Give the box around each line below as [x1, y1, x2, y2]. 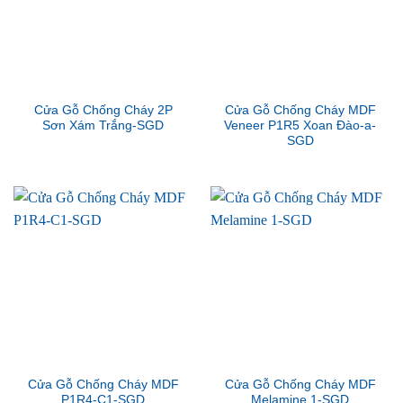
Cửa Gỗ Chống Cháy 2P [33, 103, 173, 118]
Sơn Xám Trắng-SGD [42, 119, 164, 133]
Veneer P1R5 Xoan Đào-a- [224, 119, 376, 133]
